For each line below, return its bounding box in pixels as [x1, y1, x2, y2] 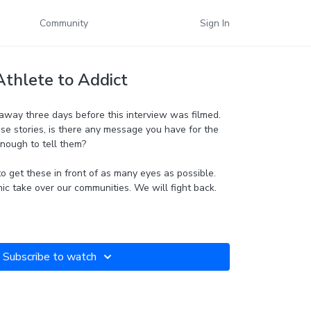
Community [40, 16, 88, 30]
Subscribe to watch [2, 249, 96, 264]
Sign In [200, 16, 230, 30]
